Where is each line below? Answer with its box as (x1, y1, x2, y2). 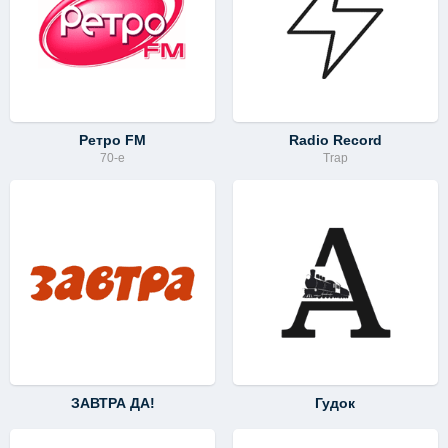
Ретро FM (79, 131, 147, 148)
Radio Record (288, 131, 382, 148)
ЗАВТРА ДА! (70, 395, 155, 411)
